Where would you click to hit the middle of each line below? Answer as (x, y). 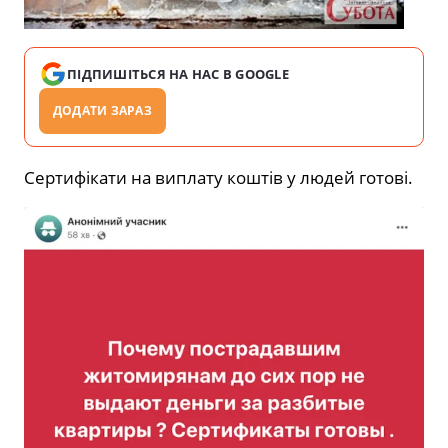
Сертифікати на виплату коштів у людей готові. (218, 177)
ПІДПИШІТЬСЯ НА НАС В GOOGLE (178, 73)
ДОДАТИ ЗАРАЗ (102, 110)
